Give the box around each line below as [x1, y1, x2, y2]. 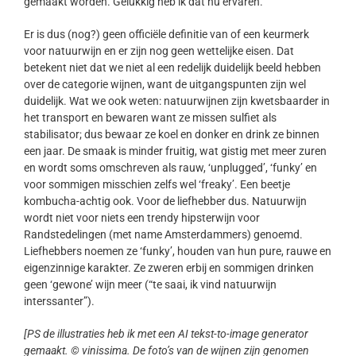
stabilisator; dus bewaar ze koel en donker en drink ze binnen [23, 128, 319, 141]
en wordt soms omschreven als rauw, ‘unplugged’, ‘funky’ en [23, 161, 317, 175]
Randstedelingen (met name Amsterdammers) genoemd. [23, 228, 303, 242]
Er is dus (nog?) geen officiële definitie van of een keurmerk [23, 28, 309, 41]
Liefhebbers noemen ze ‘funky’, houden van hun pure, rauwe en [23, 245, 331, 258]
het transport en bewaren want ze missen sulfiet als [23, 111, 277, 125]
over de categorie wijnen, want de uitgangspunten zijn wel [23, 78, 306, 91]
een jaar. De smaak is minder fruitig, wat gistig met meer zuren [23, 145, 327, 158]
